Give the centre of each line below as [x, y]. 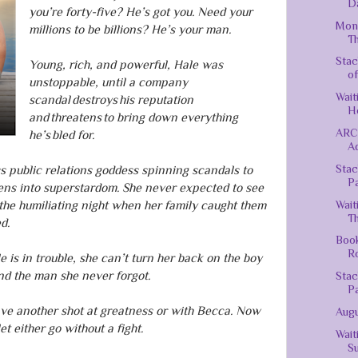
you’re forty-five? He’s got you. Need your [140, 12]
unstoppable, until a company [108, 82]
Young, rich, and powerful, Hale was [125, 65]
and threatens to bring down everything [133, 117]
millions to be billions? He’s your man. [129, 30]
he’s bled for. [61, 135]
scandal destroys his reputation [111, 100]
